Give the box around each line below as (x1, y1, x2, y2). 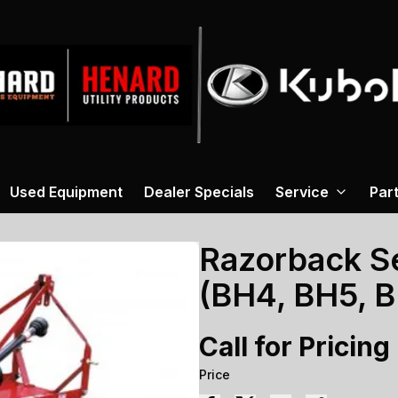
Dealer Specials (143, 183, 254, 202)
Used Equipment (9, 183, 123, 202)
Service (275, 183, 329, 202)
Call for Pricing (199, 330, 390, 363)
